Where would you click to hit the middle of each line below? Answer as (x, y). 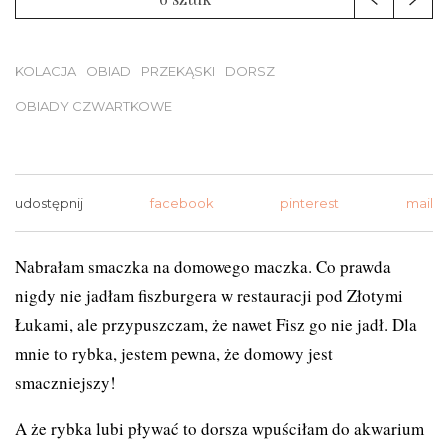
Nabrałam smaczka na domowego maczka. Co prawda (203, 266)
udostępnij (49, 202)
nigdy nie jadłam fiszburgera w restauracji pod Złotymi (209, 295)
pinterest (310, 202)
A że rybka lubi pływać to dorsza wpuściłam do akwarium (219, 428)
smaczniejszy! (65, 382)
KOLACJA (45, 70)
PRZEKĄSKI (178, 70)
